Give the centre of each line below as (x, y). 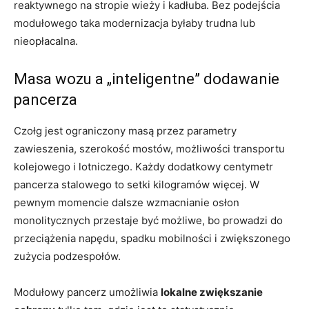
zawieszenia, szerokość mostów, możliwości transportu (149, 148)
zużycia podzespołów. (67, 256)
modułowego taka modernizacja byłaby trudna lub (134, 23)
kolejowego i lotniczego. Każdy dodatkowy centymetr (143, 166)
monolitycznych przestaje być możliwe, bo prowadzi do (148, 220)
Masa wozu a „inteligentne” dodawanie (147, 79)
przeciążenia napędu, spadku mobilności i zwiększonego (152, 238)
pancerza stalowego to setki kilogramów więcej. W (137, 184)
